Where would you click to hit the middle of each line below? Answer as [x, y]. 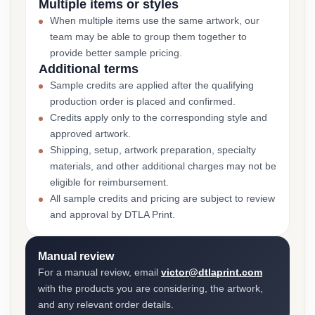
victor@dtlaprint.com [212, 272]
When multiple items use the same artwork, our [155, 20]
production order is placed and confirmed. [143, 101]
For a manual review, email [99, 272]
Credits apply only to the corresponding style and [159, 117]
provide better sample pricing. [116, 53]
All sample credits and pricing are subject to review [162, 198]
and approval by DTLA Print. [112, 214]
